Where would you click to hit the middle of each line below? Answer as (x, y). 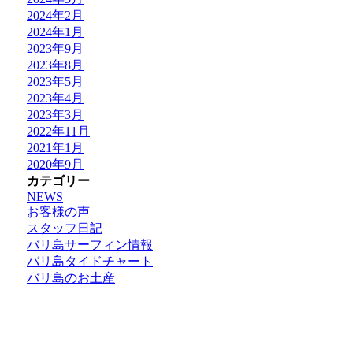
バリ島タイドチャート (90, 261)
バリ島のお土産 (71, 278)
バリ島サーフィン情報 (90, 245)
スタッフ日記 (65, 228)
